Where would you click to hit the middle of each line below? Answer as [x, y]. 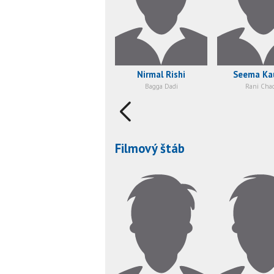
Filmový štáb [150, 148]
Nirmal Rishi [161, 75]
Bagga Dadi [161, 87]
